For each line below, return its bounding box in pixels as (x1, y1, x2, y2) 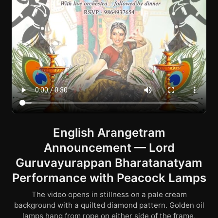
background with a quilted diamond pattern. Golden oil (14, 200, 204, 210)
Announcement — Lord (43, 141, 175, 155)
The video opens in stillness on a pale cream (31, 190, 187, 199)
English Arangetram (53, 126, 165, 140)
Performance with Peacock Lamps (12, 171, 206, 185)
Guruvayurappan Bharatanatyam (16, 156, 202, 170)
